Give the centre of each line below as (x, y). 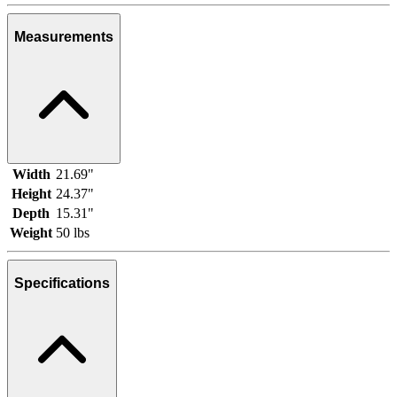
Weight (31, 232)
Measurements (64, 37)
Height (31, 193)
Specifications (62, 284)
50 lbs (73, 232)
